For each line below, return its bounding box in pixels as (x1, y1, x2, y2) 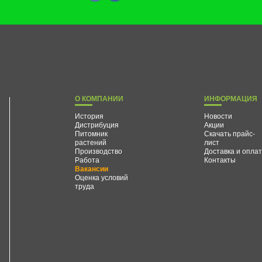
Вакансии (75, 163, 109, 174)
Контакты (204, 154, 236, 164)
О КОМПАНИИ (75, 92, 124, 104)
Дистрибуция (75, 119, 119, 129)
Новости (204, 110, 233, 120)
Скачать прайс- (204, 127, 256, 138)
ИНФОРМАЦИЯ (204, 92, 258, 104)
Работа (75, 154, 100, 164)
